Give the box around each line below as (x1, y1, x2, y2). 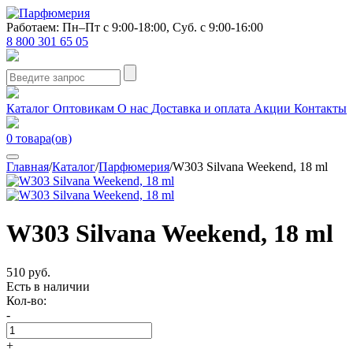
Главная (6, 160, 49, 173)
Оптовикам (53, 102, 117, 115)
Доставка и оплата (151, 102, 254, 115)
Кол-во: (6, 293, 46, 307)
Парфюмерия (98, 160, 169, 173)
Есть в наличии (6, 279, 90, 293)
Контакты (294, 102, 347, 115)
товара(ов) (13, 132, 72, 145)
